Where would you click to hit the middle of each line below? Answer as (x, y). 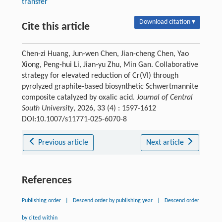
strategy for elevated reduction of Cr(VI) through (100, 76)
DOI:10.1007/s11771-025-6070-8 (74, 120)
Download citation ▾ (167, 22)
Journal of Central (165, 98)
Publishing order (41, 201)
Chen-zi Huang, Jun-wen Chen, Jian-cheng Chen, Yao (105, 54)
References (47, 181)
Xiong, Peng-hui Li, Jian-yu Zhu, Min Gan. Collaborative (110, 65)
